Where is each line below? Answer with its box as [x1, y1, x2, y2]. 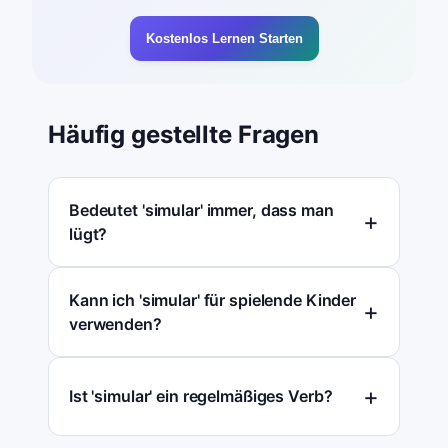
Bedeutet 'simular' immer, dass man [69, 199, 334, 220]
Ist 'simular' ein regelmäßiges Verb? [69, 386, 333, 407]
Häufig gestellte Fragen [48, 119, 320, 149]
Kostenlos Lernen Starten [145, 30, 303, 46]
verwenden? [69, 313, 162, 334]
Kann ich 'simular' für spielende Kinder [69, 289, 357, 310]
